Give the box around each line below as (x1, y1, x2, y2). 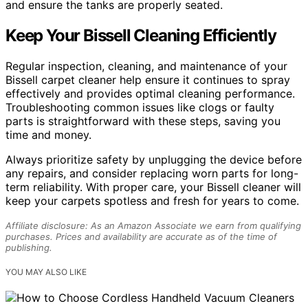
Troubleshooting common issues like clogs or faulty (5, 100, 274, 114)
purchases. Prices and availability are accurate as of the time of (5, 230, 277, 242)
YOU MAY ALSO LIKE (5, 266, 87, 277)
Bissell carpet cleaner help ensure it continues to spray (5, 72, 290, 87)
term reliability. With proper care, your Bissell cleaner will (5, 179, 301, 194)
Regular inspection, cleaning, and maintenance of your (5, 58, 287, 73)
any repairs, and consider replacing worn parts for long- (5, 166, 298, 180)
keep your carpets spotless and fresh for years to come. (5, 193, 299, 208)
